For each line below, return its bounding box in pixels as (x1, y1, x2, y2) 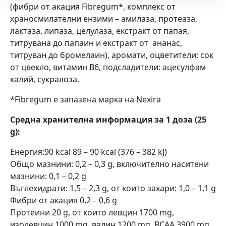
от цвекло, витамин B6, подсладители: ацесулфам (10, 61, 206, 73)
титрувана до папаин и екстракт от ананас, (10, 37, 182, 48)
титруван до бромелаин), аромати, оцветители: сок (10, 49, 213, 61)
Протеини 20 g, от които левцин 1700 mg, (10, 206, 174, 218)
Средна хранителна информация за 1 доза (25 (10, 114, 206, 125)
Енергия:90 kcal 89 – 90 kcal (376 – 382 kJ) (10, 146, 167, 157)
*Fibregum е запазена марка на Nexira (10, 93, 161, 105)
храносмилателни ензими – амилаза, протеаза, (10, 13, 197, 24)
